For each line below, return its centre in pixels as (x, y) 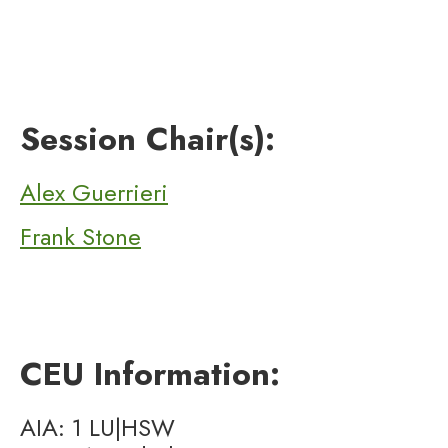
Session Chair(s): (147, 139)
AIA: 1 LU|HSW (97, 427)
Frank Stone (80, 236)
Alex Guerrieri (94, 192)
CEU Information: (150, 374)
